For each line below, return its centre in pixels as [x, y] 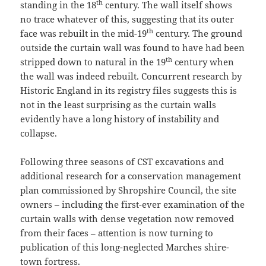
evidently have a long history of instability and [120, 118]
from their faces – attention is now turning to [117, 232]
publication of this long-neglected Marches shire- [125, 247]
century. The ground [198, 33]
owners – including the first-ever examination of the [133, 204]
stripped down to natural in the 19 [93, 61]
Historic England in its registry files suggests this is [129, 90]
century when [203, 61]
